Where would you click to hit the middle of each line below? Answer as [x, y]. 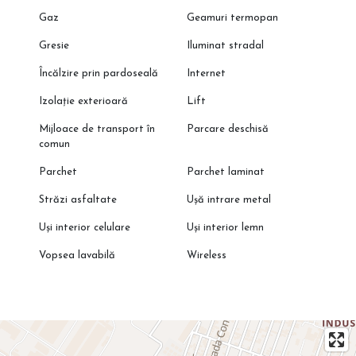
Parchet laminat [226, 172]
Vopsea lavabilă [77, 256]
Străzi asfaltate [77, 200]
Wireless [207, 256]
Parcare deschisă [228, 130]
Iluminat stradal [226, 46]
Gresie [54, 46]
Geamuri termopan [233, 18]
